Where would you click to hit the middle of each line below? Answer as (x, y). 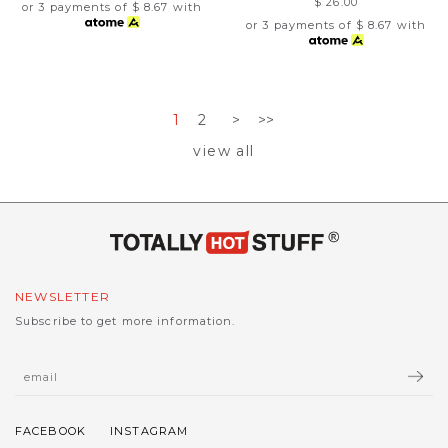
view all (224, 151)
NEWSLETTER (62, 296)
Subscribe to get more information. (125, 320)
